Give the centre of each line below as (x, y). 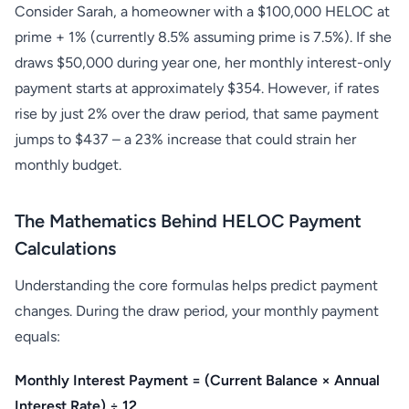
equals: (37, 336)
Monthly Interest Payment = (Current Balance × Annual (197, 380)
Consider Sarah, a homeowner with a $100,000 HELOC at (202, 11)
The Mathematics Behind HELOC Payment (188, 221)
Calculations (65, 248)
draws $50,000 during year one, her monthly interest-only (203, 63)
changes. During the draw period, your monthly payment (197, 311)
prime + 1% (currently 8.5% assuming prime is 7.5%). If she (203, 37)
